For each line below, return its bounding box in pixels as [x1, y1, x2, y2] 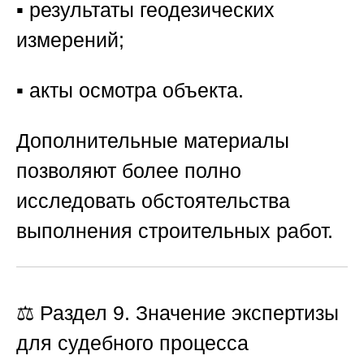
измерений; [16, 28, 124, 52]
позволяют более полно [16, 159, 241, 183]
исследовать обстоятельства [16, 189, 290, 213]
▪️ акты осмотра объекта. [16, 79, 244, 102]
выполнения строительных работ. [16, 219, 333, 243]
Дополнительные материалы [16, 129, 289, 153]
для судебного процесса [16, 331, 249, 354]
